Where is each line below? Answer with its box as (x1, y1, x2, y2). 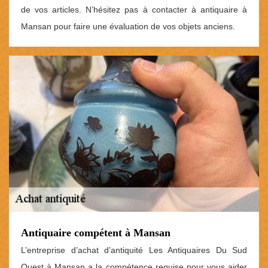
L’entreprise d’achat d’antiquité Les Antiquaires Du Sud (21, 245, 247, 255)
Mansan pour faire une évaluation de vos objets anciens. (21, 21, 235, 31)
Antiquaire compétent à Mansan (21, 227, 170, 239)
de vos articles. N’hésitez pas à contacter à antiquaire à (21, 4, 247, 14)
